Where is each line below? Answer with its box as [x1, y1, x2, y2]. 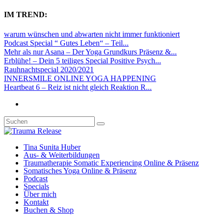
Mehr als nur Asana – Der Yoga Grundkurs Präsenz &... [4, 47, 177, 56]
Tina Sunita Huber [24, 142, 81, 151]
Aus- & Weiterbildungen [24, 150, 100, 159]
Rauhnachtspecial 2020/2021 [4, 65, 94, 74]
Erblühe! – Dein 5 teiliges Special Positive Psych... [4, 56, 161, 65]
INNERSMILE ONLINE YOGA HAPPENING [4, 74, 156, 82]
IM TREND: [4, 10, 47, 19]
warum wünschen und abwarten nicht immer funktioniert [4, 29, 180, 38]
